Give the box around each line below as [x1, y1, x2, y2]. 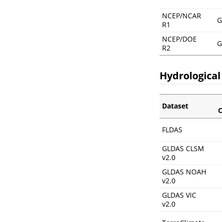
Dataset [162, 101, 188, 111]
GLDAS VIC [162, 190, 196, 200]
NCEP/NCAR [162, 11, 201, 21]
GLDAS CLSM [162, 144, 204, 154]
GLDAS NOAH [162, 167, 206, 177]
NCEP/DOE [162, 34, 197, 44]
